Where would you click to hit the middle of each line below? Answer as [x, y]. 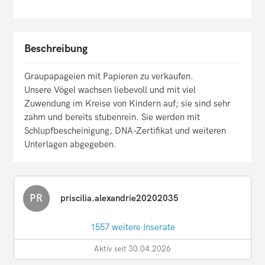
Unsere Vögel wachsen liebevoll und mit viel [110, 90]
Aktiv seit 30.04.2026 [132, 249]
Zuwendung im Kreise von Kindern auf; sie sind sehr [127, 104]
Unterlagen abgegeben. [70, 145]
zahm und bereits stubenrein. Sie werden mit [112, 117]
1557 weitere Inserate [132, 227]
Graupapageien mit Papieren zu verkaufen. [109, 77]
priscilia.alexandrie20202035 [119, 198]
